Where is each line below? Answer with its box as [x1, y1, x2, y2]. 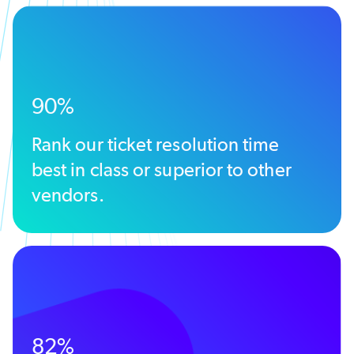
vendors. [32, 183, 104, 206]
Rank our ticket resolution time [32, 132, 280, 156]
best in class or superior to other [32, 157, 292, 181]
